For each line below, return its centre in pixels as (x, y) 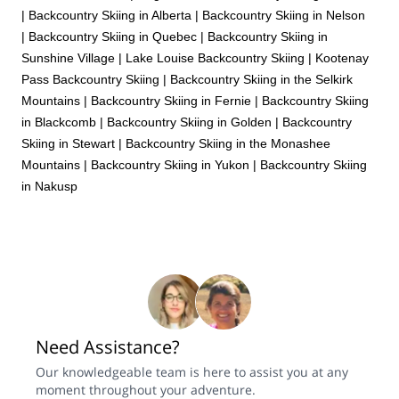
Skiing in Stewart (68, 143)
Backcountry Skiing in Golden (189, 122)
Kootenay (342, 57)
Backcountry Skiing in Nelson (284, 15)
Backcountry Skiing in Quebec (113, 36)
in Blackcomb (59, 122)
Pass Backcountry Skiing (90, 79)
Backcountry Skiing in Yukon (170, 164)
